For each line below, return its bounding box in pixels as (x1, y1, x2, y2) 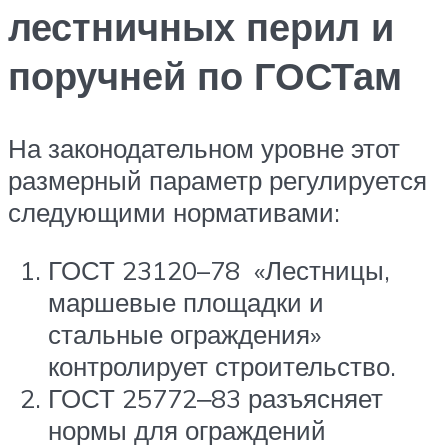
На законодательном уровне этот (8, 132, 400, 165)
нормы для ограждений (48, 413, 326, 446)
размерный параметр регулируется (8, 164, 427, 197)
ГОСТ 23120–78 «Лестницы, (48, 253, 390, 286)
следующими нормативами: (8, 196, 340, 229)
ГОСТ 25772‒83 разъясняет (48, 381, 383, 414)
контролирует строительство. (48, 349, 396, 382)
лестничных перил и (8, 2, 394, 52)
